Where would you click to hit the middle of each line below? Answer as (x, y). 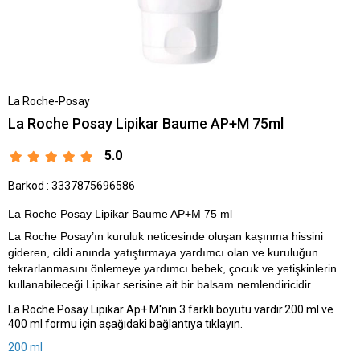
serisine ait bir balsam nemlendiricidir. (217, 284)
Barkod (26, 186)
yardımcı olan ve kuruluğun (247, 252)
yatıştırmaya (145, 252)
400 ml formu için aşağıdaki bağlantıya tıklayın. (125, 323)
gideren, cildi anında (61, 252)
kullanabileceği (45, 284)
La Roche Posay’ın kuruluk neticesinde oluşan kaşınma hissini (166, 236)
